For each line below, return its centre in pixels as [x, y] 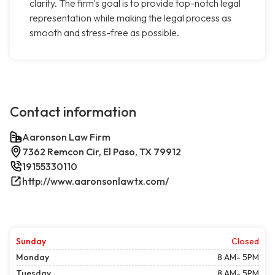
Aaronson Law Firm [66, 137]
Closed [245, 242]
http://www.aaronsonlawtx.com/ [95, 181]
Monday [33, 258]
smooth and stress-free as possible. [104, 33]
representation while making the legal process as [130, 18]
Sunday [31, 242]
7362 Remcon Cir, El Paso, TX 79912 [102, 152]
